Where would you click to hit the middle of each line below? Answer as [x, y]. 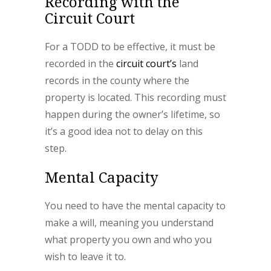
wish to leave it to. [85, 256]
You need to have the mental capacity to [135, 206]
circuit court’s [145, 64]
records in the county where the [117, 80]
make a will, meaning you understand [129, 223]
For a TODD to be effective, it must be [130, 47]
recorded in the [79, 64]
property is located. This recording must [135, 97]
